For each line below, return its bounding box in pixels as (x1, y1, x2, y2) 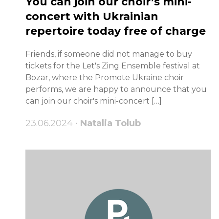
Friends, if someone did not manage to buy (25, 49, 192, 59)
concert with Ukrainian (25, 10, 158, 23)
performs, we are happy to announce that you (25, 85, 207, 94)
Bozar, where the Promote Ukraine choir (25, 73, 184, 83)
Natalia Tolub (80, 118, 141, 129)
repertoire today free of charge (25, 24, 206, 38)
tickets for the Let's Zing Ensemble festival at (25, 61, 200, 71)
